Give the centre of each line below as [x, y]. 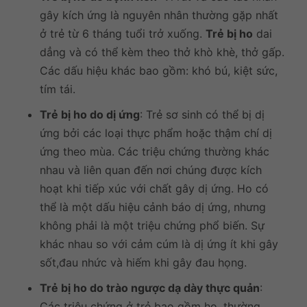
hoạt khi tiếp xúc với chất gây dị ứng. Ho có [154, 188]
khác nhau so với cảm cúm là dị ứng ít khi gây [159, 244]
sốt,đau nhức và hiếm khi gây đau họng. [143, 262]
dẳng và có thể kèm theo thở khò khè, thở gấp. [162, 52]
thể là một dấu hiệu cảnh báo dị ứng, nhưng [153, 207]
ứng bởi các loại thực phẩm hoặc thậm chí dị [156, 133]
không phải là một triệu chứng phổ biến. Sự [152, 225]
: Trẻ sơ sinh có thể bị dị [202, 114]
